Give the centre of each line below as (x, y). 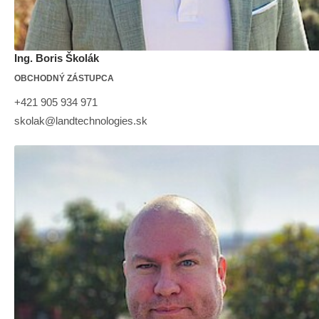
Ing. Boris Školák (57, 58)
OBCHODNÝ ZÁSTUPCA (64, 79)
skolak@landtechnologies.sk (81, 121)
